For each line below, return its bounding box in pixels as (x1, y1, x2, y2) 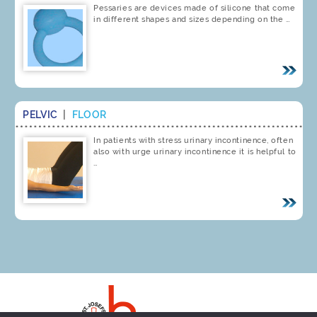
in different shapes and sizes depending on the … (93, 14, 291, 24)
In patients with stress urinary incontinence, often (93, 135, 294, 145)
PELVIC (22, 108, 61, 121)
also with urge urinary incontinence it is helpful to (93, 146, 296, 156)
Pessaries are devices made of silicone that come (93, 3, 296, 13)
